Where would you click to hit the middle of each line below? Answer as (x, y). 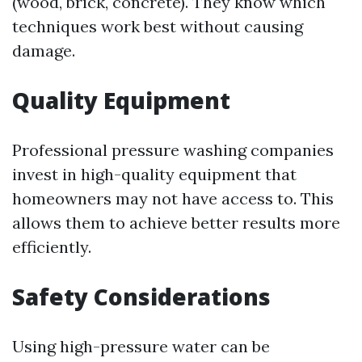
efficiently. (52, 247)
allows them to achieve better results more (176, 223)
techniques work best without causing (158, 27)
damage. (44, 51)
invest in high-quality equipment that (154, 175)
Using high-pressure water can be (141, 347)
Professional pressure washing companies (173, 150)
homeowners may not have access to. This (173, 199)
